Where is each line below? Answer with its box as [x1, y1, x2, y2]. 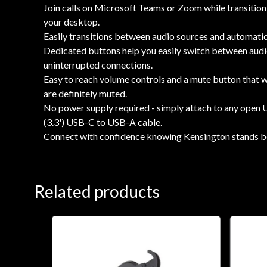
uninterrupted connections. [44, 58, 153, 70]
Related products [34, 181, 160, 201]
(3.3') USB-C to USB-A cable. [44, 116, 162, 128]
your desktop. [44, 15, 100, 27]
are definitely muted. [44, 87, 127, 99]
